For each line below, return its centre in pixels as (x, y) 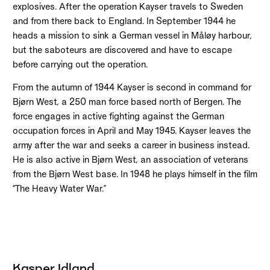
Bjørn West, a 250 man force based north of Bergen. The (127, 102)
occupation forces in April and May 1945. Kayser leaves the (131, 131)
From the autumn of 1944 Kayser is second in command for (132, 87)
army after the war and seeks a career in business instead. (131, 145)
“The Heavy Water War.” (59, 189)
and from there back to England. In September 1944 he (124, 21)
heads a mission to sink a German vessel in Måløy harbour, (132, 36)
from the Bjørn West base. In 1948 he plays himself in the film (135, 174)
